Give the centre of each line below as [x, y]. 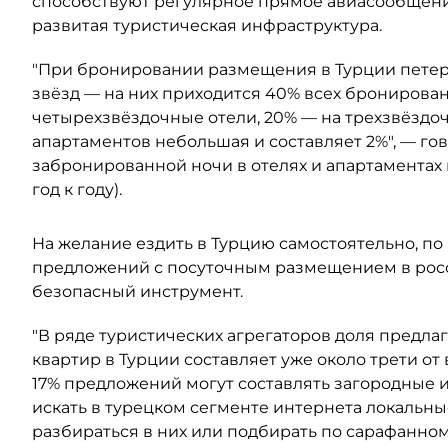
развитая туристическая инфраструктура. [207, 25]
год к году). [77, 189]
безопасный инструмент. [137, 291]
